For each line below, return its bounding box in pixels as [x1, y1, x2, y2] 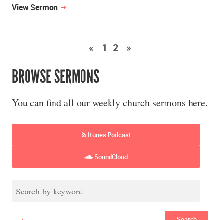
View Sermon [12, 2, 58, 13]
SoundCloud [93, 152, 128, 162]
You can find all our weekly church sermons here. [12, 96, 208, 110]
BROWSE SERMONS [12, 66, 99, 88]
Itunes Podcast [86, 130, 131, 139]
